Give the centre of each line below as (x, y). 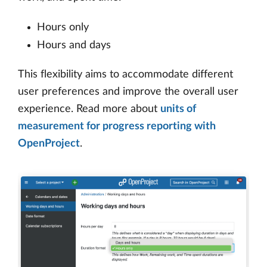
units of (178, 109)
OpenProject (49, 143)
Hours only (63, 27)
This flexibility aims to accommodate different (125, 74)
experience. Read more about (89, 109)
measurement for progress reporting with (117, 126)
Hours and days (74, 45)
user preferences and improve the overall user (128, 91)
